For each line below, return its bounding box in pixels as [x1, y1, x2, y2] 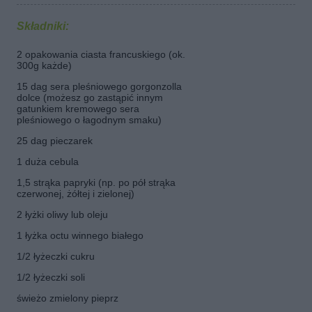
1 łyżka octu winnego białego [17, 230, 143, 241]
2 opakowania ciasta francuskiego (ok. [17, 49, 185, 60]
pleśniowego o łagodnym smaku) [17, 114, 162, 125]
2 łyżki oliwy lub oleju [17, 209, 108, 220]
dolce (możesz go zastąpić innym [17, 92, 163, 103]
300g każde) [17, 60, 72, 71]
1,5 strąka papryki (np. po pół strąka [17, 177, 175, 188]
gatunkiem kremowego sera [17, 103, 139, 114]
